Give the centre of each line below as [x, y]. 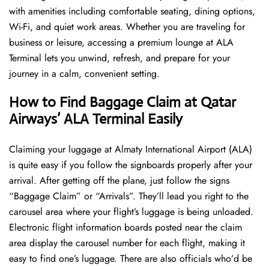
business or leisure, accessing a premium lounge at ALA [121, 43]
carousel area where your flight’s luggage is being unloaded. [131, 212]
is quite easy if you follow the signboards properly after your [131, 165]
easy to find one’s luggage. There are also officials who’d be [131, 259]
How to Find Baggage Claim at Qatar [122, 102]
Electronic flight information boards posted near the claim [125, 228]
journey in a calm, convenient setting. [84, 74]
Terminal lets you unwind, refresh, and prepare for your [119, 58]
